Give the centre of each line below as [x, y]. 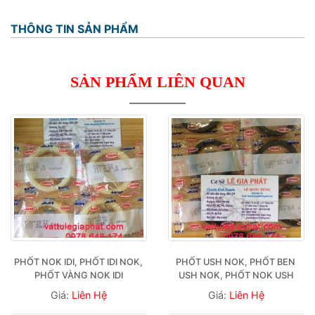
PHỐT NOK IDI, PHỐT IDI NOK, [78, 262]
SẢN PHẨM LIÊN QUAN [157, 82]
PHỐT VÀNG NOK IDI [79, 275]
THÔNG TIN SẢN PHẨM [75, 28]
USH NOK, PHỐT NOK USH [236, 275]
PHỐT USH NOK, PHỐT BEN [235, 262]
